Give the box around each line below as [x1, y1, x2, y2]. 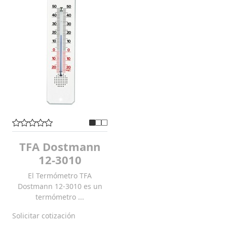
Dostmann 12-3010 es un [17, 181, 102, 191]
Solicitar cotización [12, 210, 75, 220]
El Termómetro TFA [28, 170, 92, 180]
